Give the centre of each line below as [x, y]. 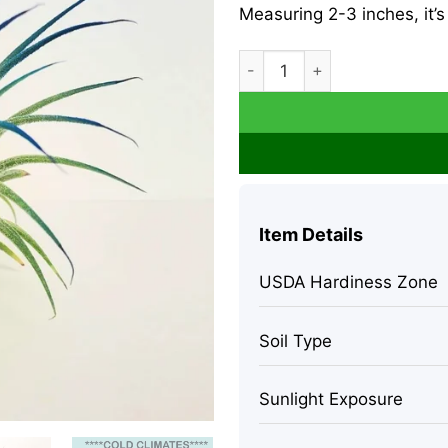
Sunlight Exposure [330, 398]
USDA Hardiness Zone [348, 282]
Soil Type [295, 340]
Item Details [310, 235]
